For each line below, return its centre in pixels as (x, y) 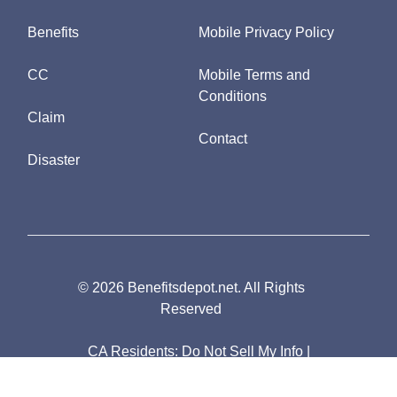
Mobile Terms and (254, 75)
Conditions (233, 97)
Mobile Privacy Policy (266, 33)
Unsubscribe (265, 373)
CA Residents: (134, 352)
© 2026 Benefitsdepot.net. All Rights (191, 288)
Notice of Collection (155, 373)
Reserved (191, 309)
